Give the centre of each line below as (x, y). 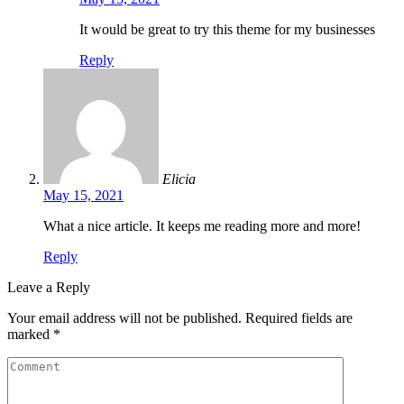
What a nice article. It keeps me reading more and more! (202, 225)
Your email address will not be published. (124, 317)
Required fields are (299, 317)
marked (30, 334)
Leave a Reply (49, 287)
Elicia (179, 179)
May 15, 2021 (83, 195)
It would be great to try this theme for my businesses (227, 29)
